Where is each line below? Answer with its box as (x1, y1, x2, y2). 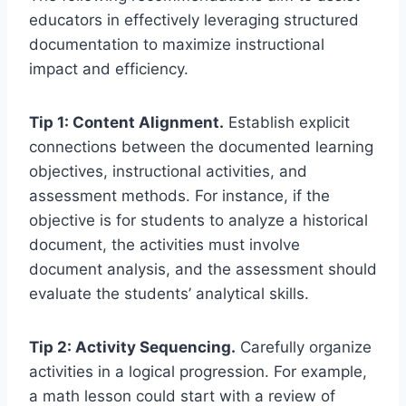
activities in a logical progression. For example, (29, 362, 367, 382)
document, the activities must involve (29, 236, 300, 255)
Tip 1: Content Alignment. (29, 113, 224, 132)
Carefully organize (236, 338, 372, 357)
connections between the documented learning (29, 138, 373, 157)
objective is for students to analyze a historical (29, 211, 368, 230)
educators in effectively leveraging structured (29, 11, 359, 30)
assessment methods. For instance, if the (29, 187, 330, 206)
